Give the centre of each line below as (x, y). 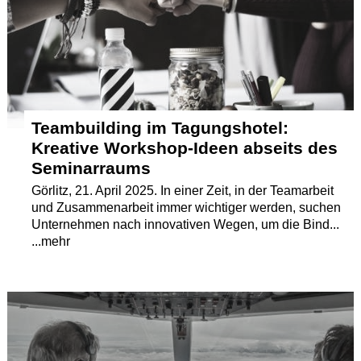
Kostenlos (51, 51)
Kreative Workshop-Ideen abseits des (185, 148)
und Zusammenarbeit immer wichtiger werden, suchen (187, 207)
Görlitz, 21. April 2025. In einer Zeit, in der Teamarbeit (183, 191)
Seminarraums (91, 168)
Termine (46, 24)
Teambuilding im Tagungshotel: (160, 128)
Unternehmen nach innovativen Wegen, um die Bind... (186, 224)
